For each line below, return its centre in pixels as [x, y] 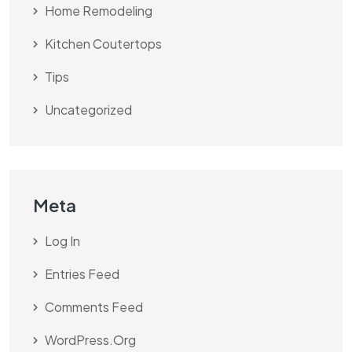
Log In [62, 240]
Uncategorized [88, 109]
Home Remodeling [99, 10]
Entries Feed [82, 273]
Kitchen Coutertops [103, 43]
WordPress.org [90, 339]
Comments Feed [94, 306]
